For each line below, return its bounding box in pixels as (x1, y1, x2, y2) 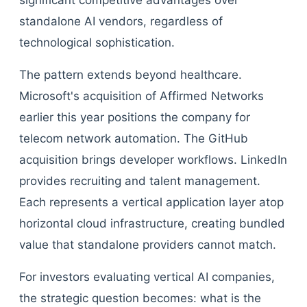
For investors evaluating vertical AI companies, (19, 270, 275, 284)
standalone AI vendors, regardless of (19, 14, 223, 28)
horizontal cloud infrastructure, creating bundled (19, 217, 285, 230)
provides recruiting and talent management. (19, 174, 260, 188)
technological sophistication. (19, 36, 175, 49)
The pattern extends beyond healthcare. (19, 68, 242, 82)
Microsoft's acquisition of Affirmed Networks (19, 89, 264, 103)
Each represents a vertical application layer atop (19, 195, 284, 209)
